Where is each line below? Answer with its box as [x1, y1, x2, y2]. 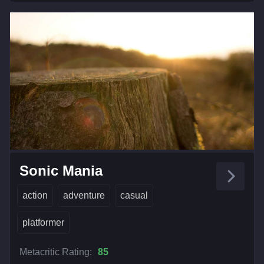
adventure [63, 190, 105, 200]
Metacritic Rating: [19, 246, 92, 257]
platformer [22, 217, 64, 227]
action [22, 190, 48, 200]
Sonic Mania [19, 162, 103, 179]
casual [120, 190, 148, 200]
